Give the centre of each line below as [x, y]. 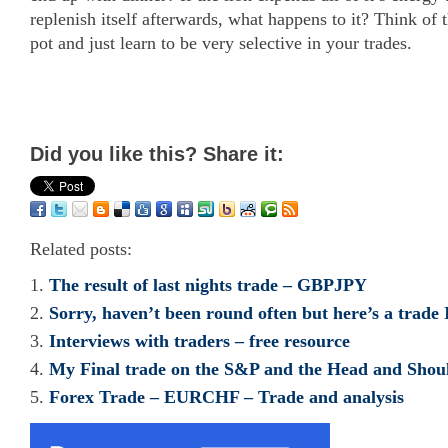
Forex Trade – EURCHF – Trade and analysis [226, 397]
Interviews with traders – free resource [199, 341]
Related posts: [81, 249]
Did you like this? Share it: [157, 154]
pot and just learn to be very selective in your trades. [221, 43]
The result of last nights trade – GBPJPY [208, 285]
